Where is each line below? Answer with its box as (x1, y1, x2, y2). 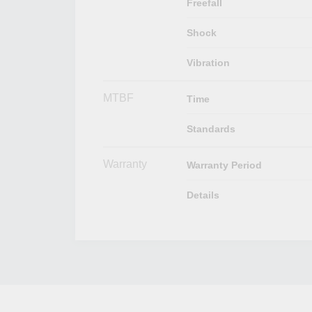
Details (186, 189, 219, 201)
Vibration (186, 56, 230, 68)
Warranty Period (186, 159, 262, 171)
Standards (186, 123, 235, 134)
